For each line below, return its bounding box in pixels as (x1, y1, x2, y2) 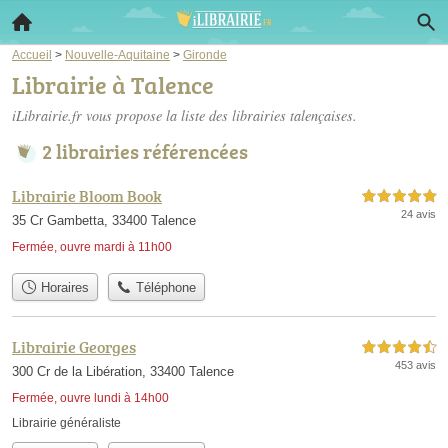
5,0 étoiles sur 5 (362, 191, 436, 202)
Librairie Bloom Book (12, 185, 162, 207)
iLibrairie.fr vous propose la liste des (12, 106, 232, 125)
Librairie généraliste (12, 416, 121, 431)
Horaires (36, 280, 89, 296)
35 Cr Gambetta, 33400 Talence (12, 213, 196, 228)
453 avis (395, 359, 436, 372)
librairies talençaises (232, 106, 353, 125)
